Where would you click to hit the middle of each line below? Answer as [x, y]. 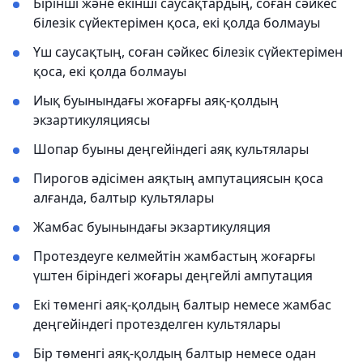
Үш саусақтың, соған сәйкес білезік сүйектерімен [188, 52]
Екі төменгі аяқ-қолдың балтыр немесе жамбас [182, 305]
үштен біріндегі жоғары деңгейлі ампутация [173, 275]
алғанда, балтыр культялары [124, 198]
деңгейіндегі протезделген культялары [157, 324]
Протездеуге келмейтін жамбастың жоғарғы [174, 256]
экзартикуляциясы [92, 120]
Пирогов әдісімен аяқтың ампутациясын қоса [178, 178]
